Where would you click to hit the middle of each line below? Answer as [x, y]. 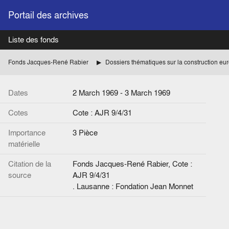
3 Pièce [85, 133]
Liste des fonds [33, 40]
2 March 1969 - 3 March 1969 [121, 93]
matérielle [24, 144]
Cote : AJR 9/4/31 [102, 113]
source [20, 175]
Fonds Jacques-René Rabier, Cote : [132, 164]
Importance [27, 133]
